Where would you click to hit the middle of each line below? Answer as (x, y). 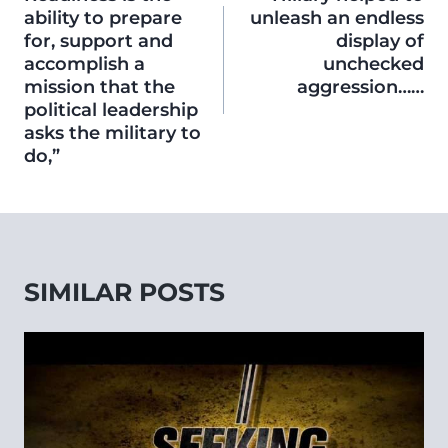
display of (380, 41)
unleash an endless (337, 18)
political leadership (111, 110)
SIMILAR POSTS (124, 292)
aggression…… (360, 87)
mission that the (99, 87)
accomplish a (84, 64)
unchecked (373, 64)
